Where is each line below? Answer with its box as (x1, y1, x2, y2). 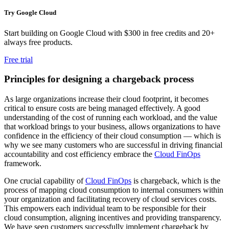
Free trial (4, 55, 33, 64)
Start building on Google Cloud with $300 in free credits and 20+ (4, 28, 215, 37)
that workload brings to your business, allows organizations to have (4, 122, 220, 131)
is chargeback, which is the (131, 176, 220, 186)
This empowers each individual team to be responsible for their (4, 204, 206, 213)
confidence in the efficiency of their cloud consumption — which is (4, 131, 221, 141)
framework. (4, 159, 43, 168)
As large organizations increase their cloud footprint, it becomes (4, 95, 209, 104)
